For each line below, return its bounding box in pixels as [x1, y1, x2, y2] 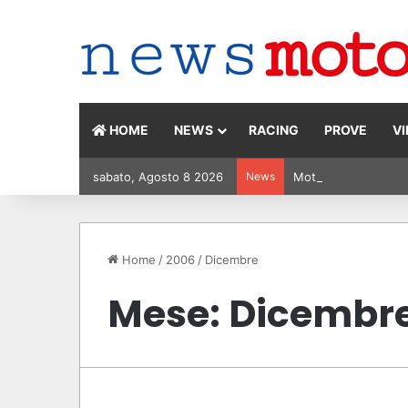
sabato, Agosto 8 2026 [93, 169, 223, 184]
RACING [249, 122, 299, 138]
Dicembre [205, 252, 259, 267]
